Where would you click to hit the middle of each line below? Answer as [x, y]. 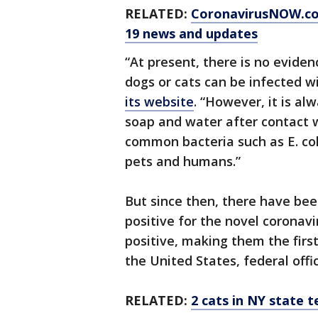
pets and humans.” [183, 161]
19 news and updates [191, 33]
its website [159, 102]
